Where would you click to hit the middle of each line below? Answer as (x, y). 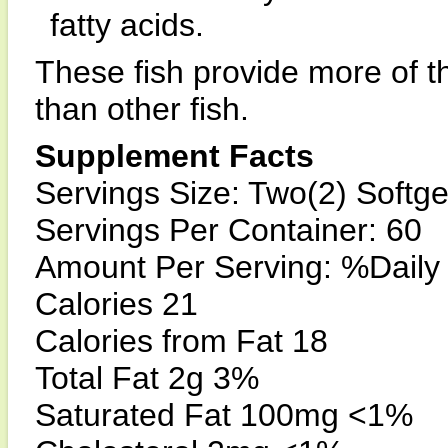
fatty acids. (127, 25)
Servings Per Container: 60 (228, 230)
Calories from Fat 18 (181, 341)
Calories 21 (116, 304)
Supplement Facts (174, 156)
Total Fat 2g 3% (147, 378)
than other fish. (142, 109)
